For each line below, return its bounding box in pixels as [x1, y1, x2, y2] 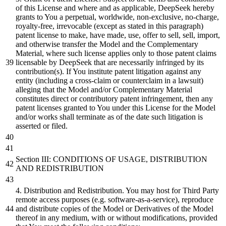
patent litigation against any [115, 67, 201, 76]
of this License [16, 3, 64, 12]
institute [88, 67, 115, 76]
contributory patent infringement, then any [79, 94, 213, 103]
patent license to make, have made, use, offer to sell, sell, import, [16, 30, 220, 39]
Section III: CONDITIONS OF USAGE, [16, 154, 150, 163]
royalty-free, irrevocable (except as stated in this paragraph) [16, 21, 203, 30]
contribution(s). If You [16, 67, 88, 76]
